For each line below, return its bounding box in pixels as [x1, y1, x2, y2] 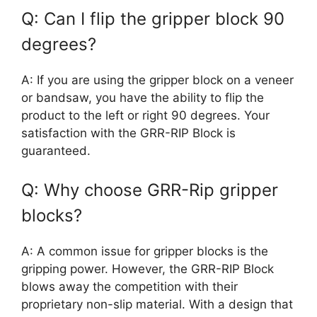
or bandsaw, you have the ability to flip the [21, 90, 264, 105]
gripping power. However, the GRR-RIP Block [21, 262, 274, 277]
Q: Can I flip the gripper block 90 [21, 8, 284, 29]
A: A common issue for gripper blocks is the [21, 244, 268, 259]
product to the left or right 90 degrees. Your [21, 108, 270, 122]
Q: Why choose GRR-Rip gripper [21, 180, 278, 201]
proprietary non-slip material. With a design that [21, 297, 293, 312]
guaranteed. [21, 143, 91, 158]
